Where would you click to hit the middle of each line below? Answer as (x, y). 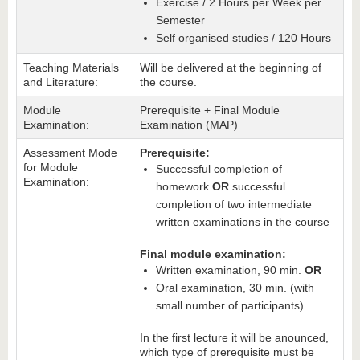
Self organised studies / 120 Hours (243, 38)
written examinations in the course (243, 222)
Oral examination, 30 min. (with (235, 288)
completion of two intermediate (234, 204)
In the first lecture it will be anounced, (234, 337)
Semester (180, 20)
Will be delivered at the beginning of (231, 67)
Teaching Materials (71, 67)
